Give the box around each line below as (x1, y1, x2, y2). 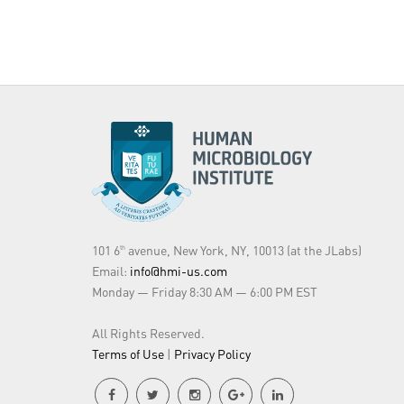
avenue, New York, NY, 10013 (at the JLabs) (125, 242, 362, 258)
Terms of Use (92, 345, 164, 362)
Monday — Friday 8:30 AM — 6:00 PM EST (92, 283, 317, 299)
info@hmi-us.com (130, 262, 227, 279)
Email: (92, 262, 130, 279)
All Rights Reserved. (92, 325, 205, 341)
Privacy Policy (174, 345, 251, 362)
